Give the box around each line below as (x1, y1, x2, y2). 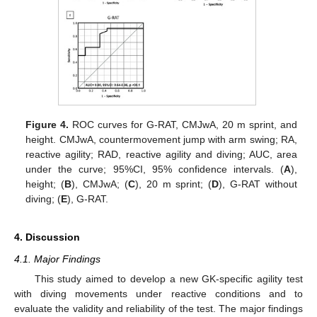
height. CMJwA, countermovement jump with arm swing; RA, (25, 133, 297, 145)
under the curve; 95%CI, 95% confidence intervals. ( (25, 163, 284, 175)
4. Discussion (14, 231, 80, 243)
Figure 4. (25, 118, 69, 130)
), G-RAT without (219, 178, 297, 190)
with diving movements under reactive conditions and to (14, 287, 303, 299)
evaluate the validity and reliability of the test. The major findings (14, 302, 303, 314)
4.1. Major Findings (14, 253, 100, 265)
